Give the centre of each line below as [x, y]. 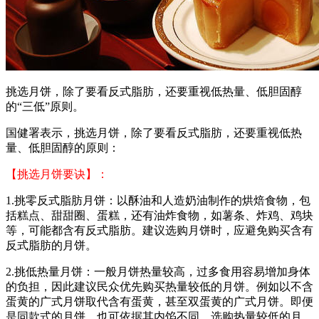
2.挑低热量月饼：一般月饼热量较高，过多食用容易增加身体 [158, 272]
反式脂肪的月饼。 [51, 246]
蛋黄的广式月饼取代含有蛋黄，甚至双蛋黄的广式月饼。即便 [159, 302]
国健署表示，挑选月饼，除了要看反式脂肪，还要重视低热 [154, 133]
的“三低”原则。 [45, 107]
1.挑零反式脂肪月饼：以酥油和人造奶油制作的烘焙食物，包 [158, 201]
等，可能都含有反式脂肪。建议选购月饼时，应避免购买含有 [159, 231]
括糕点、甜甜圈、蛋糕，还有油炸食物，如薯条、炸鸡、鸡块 [159, 216]
